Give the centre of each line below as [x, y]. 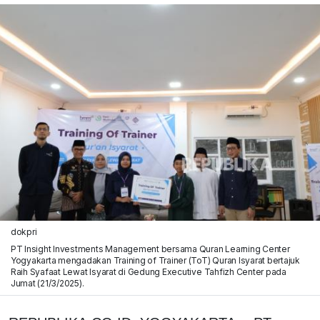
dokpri [24, 231]
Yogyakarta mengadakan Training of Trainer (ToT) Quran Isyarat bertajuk [155, 260]
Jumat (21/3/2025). [47, 283]
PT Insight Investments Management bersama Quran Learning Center [150, 249]
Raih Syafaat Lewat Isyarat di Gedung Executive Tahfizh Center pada [148, 271]
